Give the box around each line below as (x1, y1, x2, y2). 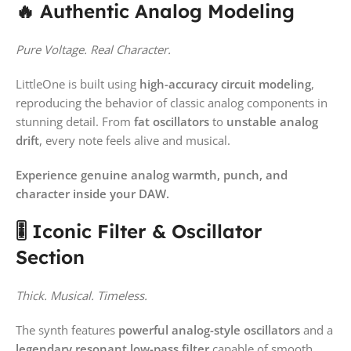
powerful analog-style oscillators (118, 321, 300, 338)
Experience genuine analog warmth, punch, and (16, 166, 288, 183)
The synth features (16, 321, 118, 338)
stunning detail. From (16, 113, 134, 129)
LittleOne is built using (16, 75, 139, 92)
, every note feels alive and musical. (39, 132, 230, 148)
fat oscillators (134, 113, 209, 129)
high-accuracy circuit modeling (139, 75, 311, 92)
